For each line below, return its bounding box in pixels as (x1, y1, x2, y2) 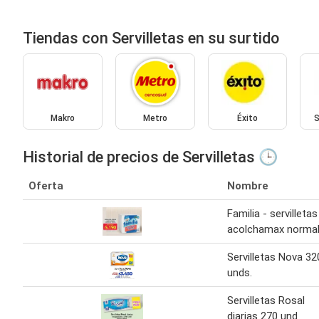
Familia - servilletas (227, 207, 318, 221)
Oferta (28, 179, 63, 193)
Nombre (227, 179, 268, 193)
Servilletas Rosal (227, 294, 305, 308)
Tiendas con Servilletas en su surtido (23, 28, 280, 47)
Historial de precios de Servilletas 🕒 (23, 148, 278, 167)
